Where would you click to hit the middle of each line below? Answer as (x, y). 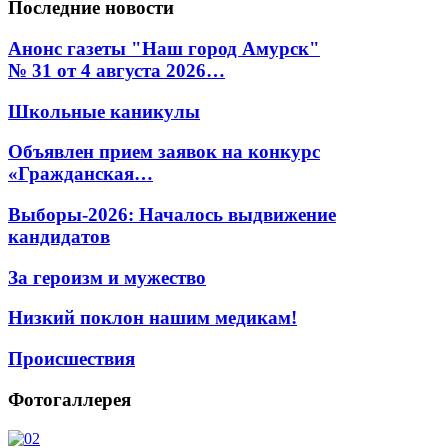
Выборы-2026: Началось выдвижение (172, 214)
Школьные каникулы (104, 111)
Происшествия (71, 359)
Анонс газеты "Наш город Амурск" (164, 48)
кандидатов (59, 236)
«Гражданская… (80, 174)
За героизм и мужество (107, 277)
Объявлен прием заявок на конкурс (164, 152)
